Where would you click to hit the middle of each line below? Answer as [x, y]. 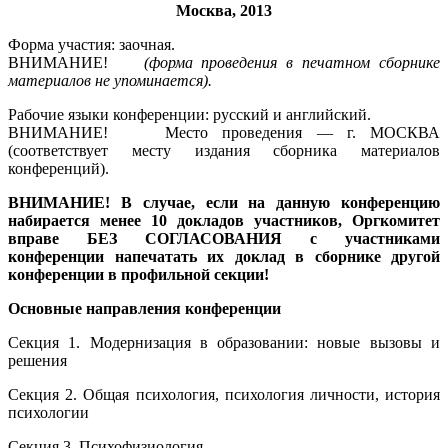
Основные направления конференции [144, 308]
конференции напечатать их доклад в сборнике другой [224, 256]
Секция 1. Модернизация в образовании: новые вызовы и [224, 342]
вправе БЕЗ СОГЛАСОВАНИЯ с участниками [224, 238]
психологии [48, 412]
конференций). [58, 168]
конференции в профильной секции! [138, 274]
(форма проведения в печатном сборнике [291, 62]
